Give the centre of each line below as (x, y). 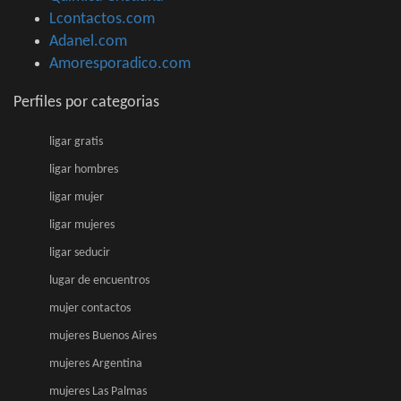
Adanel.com (88, 42)
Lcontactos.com (102, 20)
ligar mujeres (82, 226)
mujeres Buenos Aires (103, 337)
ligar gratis (76, 142)
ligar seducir (80, 253)
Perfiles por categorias (86, 103)
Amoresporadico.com (120, 64)
